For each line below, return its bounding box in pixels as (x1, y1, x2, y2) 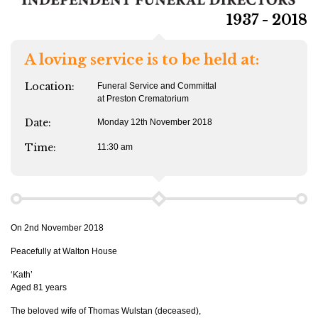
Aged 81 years (11, 283, 67, 293)
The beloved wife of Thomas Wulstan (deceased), (11, 306, 201, 317)
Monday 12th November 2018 (97, 117, 212, 128)
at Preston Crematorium (97, 94, 189, 104)
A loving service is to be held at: (25, 51, 259, 69)
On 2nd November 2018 (11, 223, 104, 234)
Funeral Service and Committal (97, 81, 216, 92)
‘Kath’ (11, 270, 33, 280)
